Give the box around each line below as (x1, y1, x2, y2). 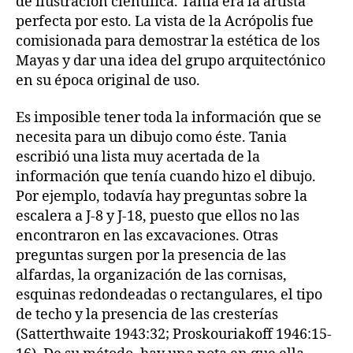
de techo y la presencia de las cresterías (16, 306, 278, 324)
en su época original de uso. (16, 71, 200, 90)
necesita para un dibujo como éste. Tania (16, 128, 287, 147)
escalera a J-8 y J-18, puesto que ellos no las (16, 207, 299, 225)
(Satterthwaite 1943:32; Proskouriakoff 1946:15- (16, 325, 332, 344)
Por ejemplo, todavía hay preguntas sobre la (16, 188, 307, 206)
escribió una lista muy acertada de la (16, 148, 260, 166)
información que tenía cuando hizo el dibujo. (16, 168, 316, 186)
